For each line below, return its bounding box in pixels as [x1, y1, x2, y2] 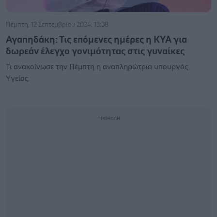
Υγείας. [6, 75, 30, 82]
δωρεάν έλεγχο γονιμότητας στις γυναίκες [6, 46, 185, 56]
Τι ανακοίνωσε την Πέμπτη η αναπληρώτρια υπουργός [6, 63, 188, 71]
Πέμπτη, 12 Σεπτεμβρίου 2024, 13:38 [6, 21, 108, 28]
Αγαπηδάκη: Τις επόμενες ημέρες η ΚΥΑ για [6, 35, 187, 45]
